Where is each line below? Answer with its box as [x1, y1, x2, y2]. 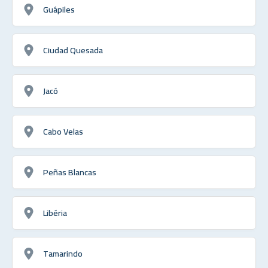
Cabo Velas [43, 123, 83, 139]
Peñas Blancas [43, 163, 96, 180]
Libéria [43, 204, 67, 221]
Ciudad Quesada [43, 41, 103, 58]
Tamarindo [43, 245, 83, 261]
